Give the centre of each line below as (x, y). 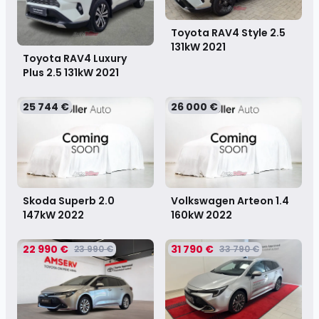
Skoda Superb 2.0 (69, 200)
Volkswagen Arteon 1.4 (230, 200)
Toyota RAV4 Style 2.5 (228, 33)
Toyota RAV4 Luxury (75, 58)
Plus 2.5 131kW (59, 72)
